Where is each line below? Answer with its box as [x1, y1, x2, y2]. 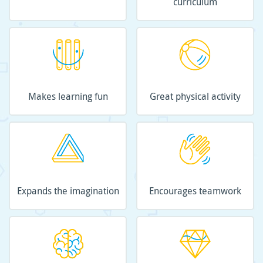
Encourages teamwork [149, 184, 241, 197]
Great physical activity [149, 90, 241, 103]
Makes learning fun [28, 90, 108, 103]
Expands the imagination [16, 184, 119, 197]
